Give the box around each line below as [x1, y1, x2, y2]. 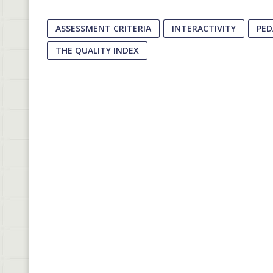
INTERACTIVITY [172, 23, 236, 34]
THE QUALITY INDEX [55, 44, 139, 56]
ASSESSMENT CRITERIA [55, 23, 151, 34]
